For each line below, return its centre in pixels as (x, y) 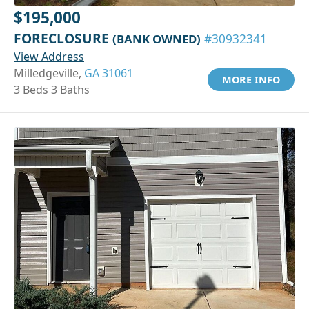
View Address (49, 56)
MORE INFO (251, 79)
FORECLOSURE (63, 38)
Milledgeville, (49, 73)
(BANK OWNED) (157, 39)
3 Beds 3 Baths (52, 89)
